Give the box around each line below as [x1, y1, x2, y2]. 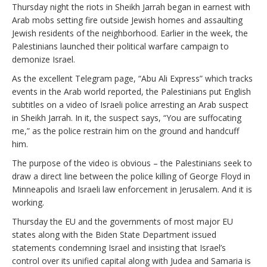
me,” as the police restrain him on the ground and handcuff [12, 125, 239, 136]
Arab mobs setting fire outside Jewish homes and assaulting [12, 14, 243, 26]
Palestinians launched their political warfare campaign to [12, 40, 229, 52]
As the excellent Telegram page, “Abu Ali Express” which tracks [12, 72, 253, 84]
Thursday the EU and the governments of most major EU [12, 215, 233, 227]
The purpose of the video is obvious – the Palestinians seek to [12, 157, 252, 169]
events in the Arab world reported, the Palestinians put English [12, 85, 251, 97]
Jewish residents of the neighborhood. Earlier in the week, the [12, 27, 248, 39]
